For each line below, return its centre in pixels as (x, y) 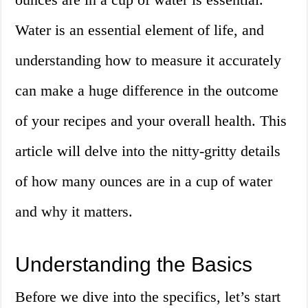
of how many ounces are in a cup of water (144, 181)
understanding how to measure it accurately (148, 60)
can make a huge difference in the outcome (147, 91)
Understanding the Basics (134, 265)
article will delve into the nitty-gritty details (148, 151)
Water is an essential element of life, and (140, 30)
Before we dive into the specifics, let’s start (148, 297)
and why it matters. (74, 212)
